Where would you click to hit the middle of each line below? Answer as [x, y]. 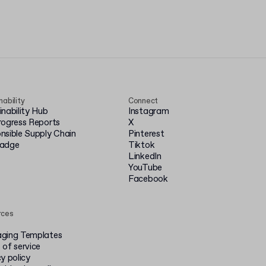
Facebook [148, 179]
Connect [143, 101]
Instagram [149, 112]
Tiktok [142, 145]
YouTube [145, 168]
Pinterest [146, 134]
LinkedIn [145, 157]
